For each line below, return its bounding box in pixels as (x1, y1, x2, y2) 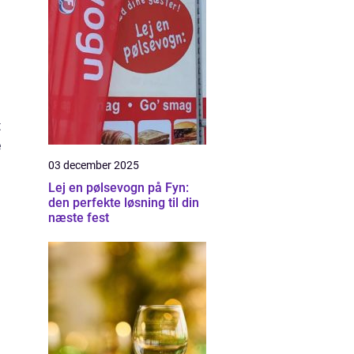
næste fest (48, 210, 109, 225)
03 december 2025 (48, 159, 139, 171)
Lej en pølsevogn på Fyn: (48, 180, 189, 195)
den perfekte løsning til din (48, 195, 199, 210)
